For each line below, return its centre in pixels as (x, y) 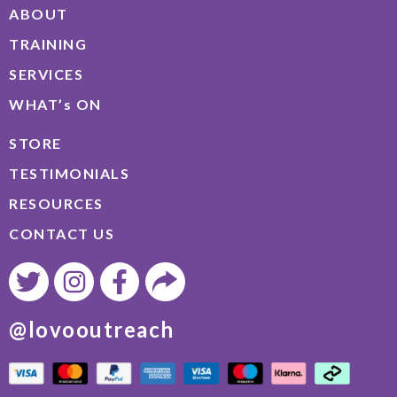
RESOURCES (56, 203)
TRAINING (48, 43)
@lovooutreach (92, 330)
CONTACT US (62, 233)
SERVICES (46, 74)
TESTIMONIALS (69, 173)
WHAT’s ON (55, 104)
